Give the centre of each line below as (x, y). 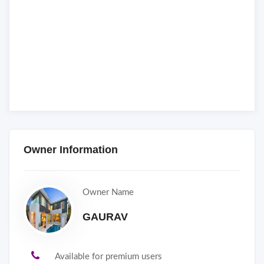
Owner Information (71, 149)
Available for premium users (108, 256)
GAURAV (105, 217)
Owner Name (108, 192)
